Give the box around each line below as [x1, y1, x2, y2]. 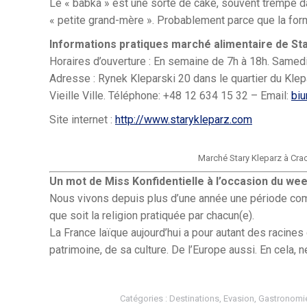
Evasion [223, 293, 254, 304]
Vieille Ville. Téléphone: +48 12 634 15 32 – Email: [49, 89, 291, 102]
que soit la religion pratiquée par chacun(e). [49, 209, 254, 222]
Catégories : [120, 293, 169, 304]
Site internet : [49, 113, 115, 126]
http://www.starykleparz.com [115, 113, 252, 126]
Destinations [169, 293, 219, 304]
